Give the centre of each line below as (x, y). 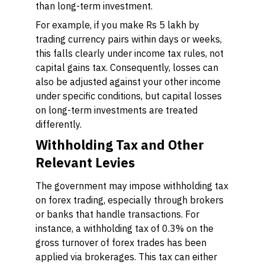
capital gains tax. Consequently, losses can (127, 67)
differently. (59, 124)
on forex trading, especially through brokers (130, 200)
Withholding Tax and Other (120, 145)
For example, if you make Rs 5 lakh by (117, 25)
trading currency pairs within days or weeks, (129, 39)
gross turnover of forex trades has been (121, 243)
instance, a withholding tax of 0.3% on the (125, 228)
